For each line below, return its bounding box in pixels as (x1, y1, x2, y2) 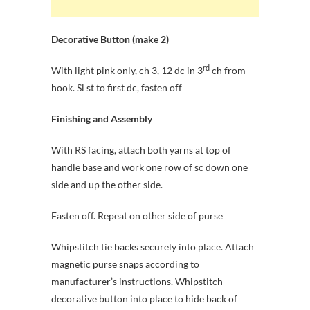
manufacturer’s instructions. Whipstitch (51, 275, 223, 287)
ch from (210, 64, 246, 76)
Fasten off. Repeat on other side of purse (51, 209, 223, 221)
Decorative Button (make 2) (51, 33, 169, 45)
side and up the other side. (51, 178, 163, 190)
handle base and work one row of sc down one (51, 161, 248, 173)
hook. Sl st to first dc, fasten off (51, 81, 182, 93)
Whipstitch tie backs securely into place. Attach (51, 240, 254, 253)
